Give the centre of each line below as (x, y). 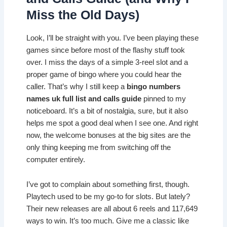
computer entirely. (56, 159)
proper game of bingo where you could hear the (104, 74)
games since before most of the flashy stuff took (106, 50)
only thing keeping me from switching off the (99, 147)
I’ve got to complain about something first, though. (108, 185)
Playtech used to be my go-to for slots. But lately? (108, 197)
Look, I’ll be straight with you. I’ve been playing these (113, 38)
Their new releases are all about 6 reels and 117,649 (112, 209)
